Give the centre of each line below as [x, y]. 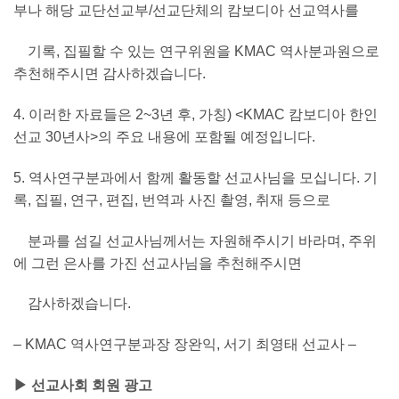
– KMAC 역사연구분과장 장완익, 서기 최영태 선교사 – [185, 345]
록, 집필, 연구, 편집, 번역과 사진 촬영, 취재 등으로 [172, 199]
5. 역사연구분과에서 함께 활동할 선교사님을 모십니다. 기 [195, 177]
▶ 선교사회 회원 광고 [83, 385]
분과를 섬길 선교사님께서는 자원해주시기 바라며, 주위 [195, 240]
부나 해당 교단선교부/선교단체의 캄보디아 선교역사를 [186, 11]
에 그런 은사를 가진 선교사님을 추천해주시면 [158, 263]
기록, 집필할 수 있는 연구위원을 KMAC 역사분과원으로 [196, 52]
